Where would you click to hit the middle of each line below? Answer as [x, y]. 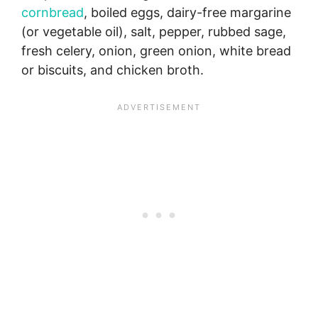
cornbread [53, 13]
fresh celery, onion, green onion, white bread [156, 51]
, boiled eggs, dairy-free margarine [187, 13]
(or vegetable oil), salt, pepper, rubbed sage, [154, 32]
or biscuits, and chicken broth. [113, 70]
